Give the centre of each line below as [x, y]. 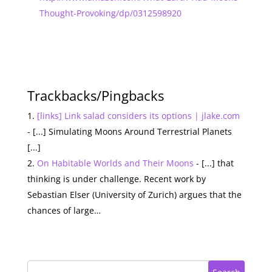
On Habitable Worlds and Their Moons [115, 163]
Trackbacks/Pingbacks [95, 95]
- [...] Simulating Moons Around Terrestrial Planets [129, 131]
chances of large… [64, 210]
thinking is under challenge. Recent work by [116, 178]
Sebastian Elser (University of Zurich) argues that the [134, 194]
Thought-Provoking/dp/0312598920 [110, 13]
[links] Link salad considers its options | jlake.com [138, 115]
